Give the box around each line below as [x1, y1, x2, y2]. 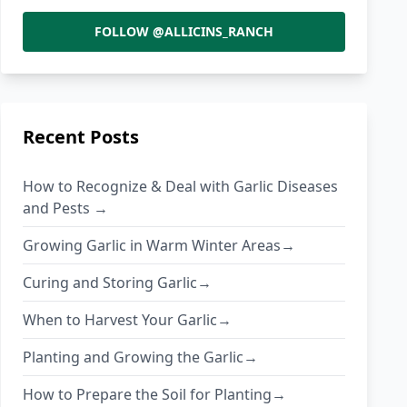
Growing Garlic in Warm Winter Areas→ [23, 235, 296, 256]
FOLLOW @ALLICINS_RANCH [94, 23, 274, 41]
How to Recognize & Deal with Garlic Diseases [23, 176, 339, 197]
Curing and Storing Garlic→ [23, 273, 213, 293]
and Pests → [23, 198, 109, 219]
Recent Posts [23, 124, 140, 150]
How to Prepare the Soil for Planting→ [23, 384, 287, 405]
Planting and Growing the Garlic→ [23, 347, 259, 368]
